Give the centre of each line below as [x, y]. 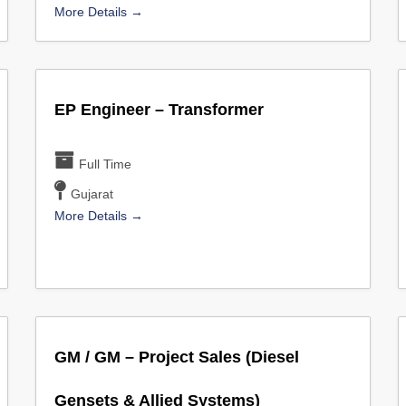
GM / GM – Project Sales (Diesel [176, 357]
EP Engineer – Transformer [159, 110]
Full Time [106, 164]
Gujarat [92, 194]
